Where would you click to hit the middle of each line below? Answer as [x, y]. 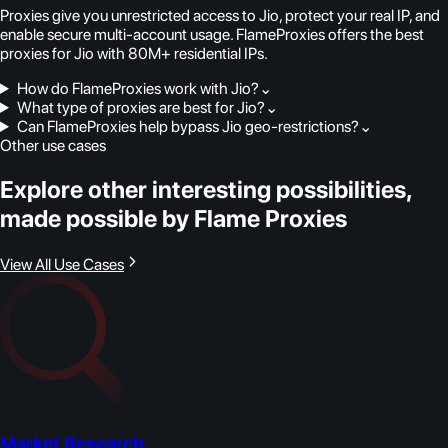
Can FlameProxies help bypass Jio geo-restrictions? [187, 126]
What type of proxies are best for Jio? [140, 107]
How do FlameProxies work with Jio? [137, 88]
